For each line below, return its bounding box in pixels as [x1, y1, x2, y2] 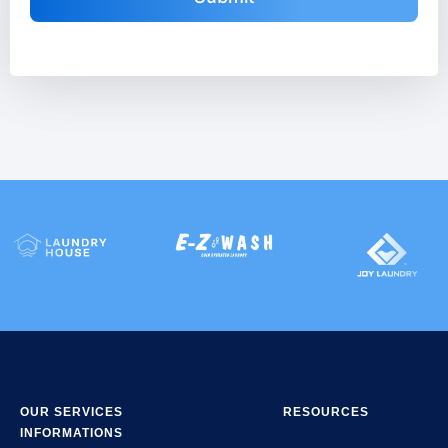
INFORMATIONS [20, 426, 123, 441]
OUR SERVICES [20, 405, 123, 420]
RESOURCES [283, 405, 369, 420]
